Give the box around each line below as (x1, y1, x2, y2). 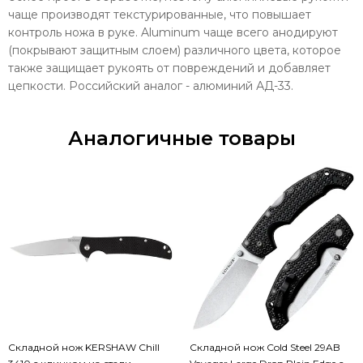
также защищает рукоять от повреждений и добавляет (8, 60, 331, 75)
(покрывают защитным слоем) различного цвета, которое (8, 42, 341, 58)
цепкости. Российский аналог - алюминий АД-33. (8, 78, 293, 93)
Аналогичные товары (67, 126, 296, 150)
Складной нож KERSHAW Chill (8, 340, 160, 353)
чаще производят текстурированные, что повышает (8, 6, 311, 22)
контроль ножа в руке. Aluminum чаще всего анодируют (8, 24, 338, 40)
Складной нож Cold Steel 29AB (190, 340, 340, 353)
